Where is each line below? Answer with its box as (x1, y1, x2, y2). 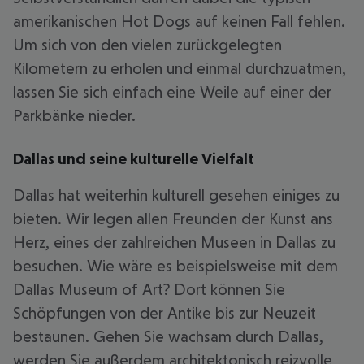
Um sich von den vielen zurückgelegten (13, 36, 282, 54)
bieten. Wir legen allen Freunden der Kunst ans (13, 210, 333, 227)
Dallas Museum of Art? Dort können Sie (13, 280, 285, 298)
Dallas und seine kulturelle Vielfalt (13, 149, 254, 167)
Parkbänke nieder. (13, 106, 136, 124)
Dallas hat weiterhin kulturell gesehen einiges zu (13, 186, 340, 204)
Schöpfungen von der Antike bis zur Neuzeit (13, 304, 316, 322)
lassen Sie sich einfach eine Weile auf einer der (13, 83, 331, 101)
